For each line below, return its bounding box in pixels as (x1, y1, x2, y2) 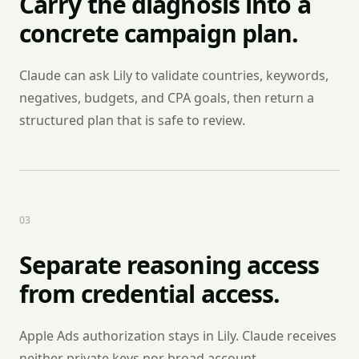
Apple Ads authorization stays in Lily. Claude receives (19, 327, 337, 345)
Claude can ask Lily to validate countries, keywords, (19, 67, 329, 84)
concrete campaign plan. (19, 17, 299, 50)
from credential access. (19, 277, 280, 310)
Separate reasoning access (19, 248, 320, 281)
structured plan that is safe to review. (19, 111, 245, 129)
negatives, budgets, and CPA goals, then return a (19, 89, 314, 107)
